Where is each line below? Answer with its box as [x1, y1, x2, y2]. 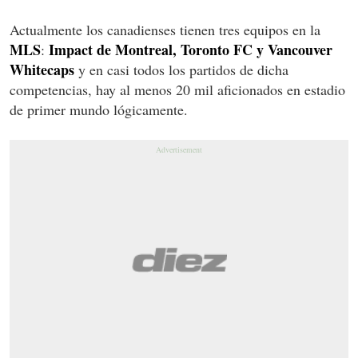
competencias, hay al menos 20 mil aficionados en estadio [10, 79, 345, 99]
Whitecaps [10, 58, 74, 80]
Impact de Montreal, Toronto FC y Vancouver [49, 38, 332, 60]
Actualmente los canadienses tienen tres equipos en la [10, 19, 320, 39]
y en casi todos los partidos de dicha [74, 59, 288, 79]
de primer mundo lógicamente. [10, 99, 188, 119]
